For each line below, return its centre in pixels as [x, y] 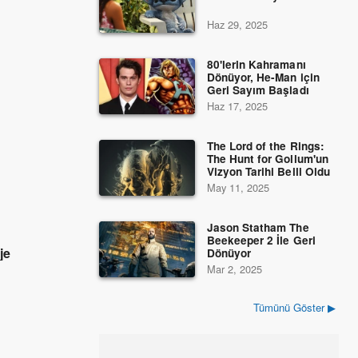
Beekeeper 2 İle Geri [261, 240]
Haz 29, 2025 [238, 24]
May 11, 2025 [239, 187]
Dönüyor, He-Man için [263, 77]
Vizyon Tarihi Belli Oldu [268, 171]
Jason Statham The [258, 227]
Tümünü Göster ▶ [294, 307]
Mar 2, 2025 [235, 269]
